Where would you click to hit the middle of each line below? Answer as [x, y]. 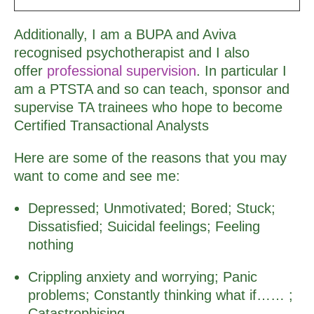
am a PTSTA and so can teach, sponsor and [152, 89]
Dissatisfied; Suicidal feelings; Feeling [144, 226]
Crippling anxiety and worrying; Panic [143, 277]
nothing [51, 244]
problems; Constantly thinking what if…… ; [161, 295]
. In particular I [241, 70]
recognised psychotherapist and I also [132, 52]
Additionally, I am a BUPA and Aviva [125, 34]
